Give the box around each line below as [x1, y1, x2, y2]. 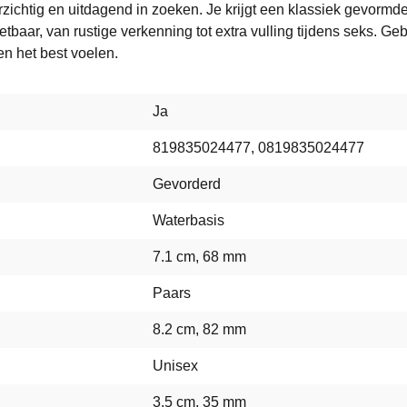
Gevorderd [153, 175, 221, 192]
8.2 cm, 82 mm [153, 321, 246, 337]
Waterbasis [153, 212, 224, 228]
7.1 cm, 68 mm [153, 248, 246, 264]
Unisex [153, 357, 198, 373]
